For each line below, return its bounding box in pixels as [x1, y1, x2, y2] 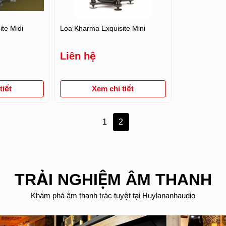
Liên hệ [60, 50, 96, 62]
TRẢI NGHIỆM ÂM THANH [14, 170, 212, 189]
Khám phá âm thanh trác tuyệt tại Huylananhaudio [31, 191, 195, 200]
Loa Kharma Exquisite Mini [60, 24, 145, 32]
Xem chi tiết [92, 84, 134, 93]
